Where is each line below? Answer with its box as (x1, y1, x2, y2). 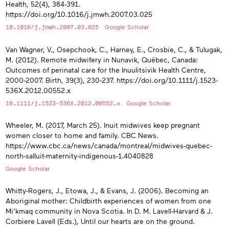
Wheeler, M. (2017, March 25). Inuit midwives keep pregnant (6, 121, 200, 130)
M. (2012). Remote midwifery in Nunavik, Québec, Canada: (6, 55, 198, 64)
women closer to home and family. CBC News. (6, 131, 158, 140)
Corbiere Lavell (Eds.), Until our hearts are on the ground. (6, 216, 195, 225)
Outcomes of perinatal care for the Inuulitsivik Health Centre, (6, 65, 206, 74)
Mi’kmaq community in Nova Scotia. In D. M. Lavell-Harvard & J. (6, 206, 213, 215)
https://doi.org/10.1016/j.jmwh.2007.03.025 (6, 10, 152, 19)
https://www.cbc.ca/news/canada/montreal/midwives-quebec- (6, 141, 212, 150)
